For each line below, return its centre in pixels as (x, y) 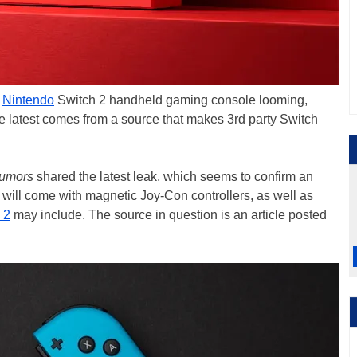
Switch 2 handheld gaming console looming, (181, 100)
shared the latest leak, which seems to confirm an (173, 177)
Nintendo (28, 100)
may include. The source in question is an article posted (169, 215)
